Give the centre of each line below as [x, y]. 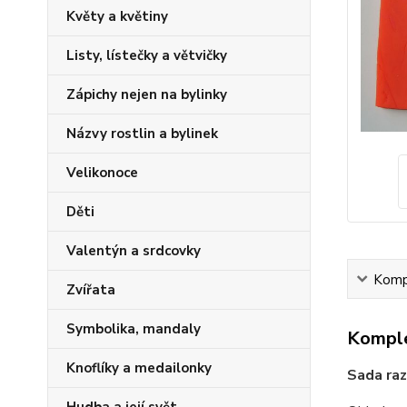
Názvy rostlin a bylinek [142, 134]
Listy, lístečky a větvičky [147, 55]
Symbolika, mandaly [134, 329]
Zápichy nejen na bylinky [147, 94]
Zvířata [91, 290]
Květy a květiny [117, 16]
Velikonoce [102, 173]
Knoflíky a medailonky [139, 368]
